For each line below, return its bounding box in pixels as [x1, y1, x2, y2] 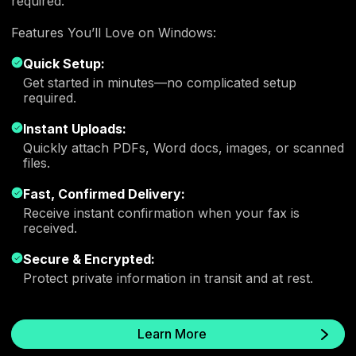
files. [23, 155, 50, 172]
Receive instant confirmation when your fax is [23, 205, 300, 222]
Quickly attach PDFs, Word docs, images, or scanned [23, 140, 344, 157]
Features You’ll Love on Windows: [11, 25, 216, 41]
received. [23, 220, 77, 237]
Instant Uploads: [23, 121, 126, 137]
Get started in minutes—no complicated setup [23, 75, 296, 91]
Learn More [137, 326, 207, 342]
